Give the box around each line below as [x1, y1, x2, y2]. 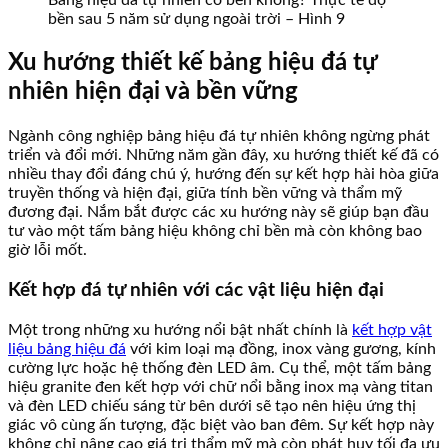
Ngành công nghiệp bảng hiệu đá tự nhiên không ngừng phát [8, 128, 430, 145]
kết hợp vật [352, 321, 432, 338]
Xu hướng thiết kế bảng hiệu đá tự [8, 51, 377, 76]
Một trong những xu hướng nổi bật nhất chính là [8, 321, 352, 338]
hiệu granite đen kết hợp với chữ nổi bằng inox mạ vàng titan [8, 378, 433, 395]
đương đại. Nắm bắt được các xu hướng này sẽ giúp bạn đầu [8, 204, 429, 221]
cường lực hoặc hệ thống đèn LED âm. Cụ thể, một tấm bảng [8, 359, 431, 376]
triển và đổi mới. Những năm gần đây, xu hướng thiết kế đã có [8, 147, 439, 164]
